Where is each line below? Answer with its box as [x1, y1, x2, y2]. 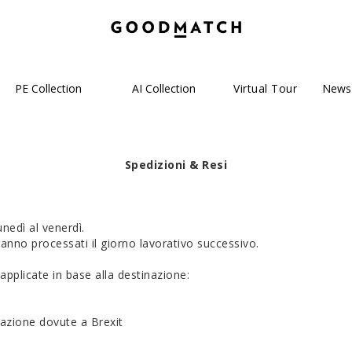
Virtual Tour [233, 81, 297, 96]
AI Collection [132, 81, 196, 96]
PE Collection [15, 81, 82, 96]
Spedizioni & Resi [124, 157, 228, 172]
